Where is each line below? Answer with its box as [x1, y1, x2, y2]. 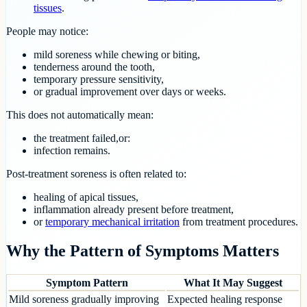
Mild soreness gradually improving [9, 293, 159, 306]
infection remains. [34, 145, 110, 157]
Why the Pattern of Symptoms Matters [6, 242, 279, 260]
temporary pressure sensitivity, [34, 73, 164, 86]
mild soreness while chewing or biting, [34, 49, 200, 61]
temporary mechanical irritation [45, 216, 180, 228]
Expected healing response [167, 293, 282, 306]
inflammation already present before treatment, [34, 204, 234, 216]
